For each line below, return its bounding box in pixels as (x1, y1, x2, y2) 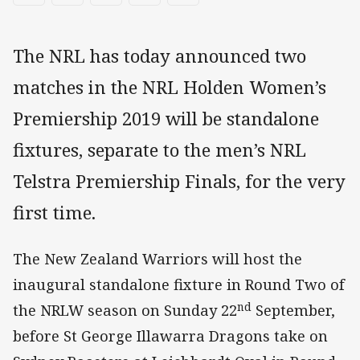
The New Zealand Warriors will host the (13, 249, 302, 269)
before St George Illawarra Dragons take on (13, 326, 328, 346)
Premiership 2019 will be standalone (13, 106, 319, 132)
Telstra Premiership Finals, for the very (13, 169, 346, 194)
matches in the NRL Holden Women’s (13, 75, 326, 100)
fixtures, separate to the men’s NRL (13, 137, 306, 163)
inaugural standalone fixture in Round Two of (13, 275, 345, 295)
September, (252, 301, 335, 321)
